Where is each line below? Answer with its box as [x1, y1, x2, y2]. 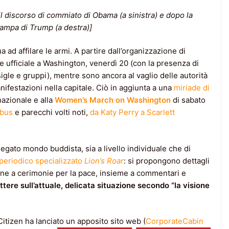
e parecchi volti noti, [13, 107, 90, 118]
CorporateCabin [146, 216, 203, 226]
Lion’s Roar [84, 155, 124, 166]
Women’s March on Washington [55, 95, 171, 105]
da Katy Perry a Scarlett [90, 107, 175, 118]
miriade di [174, 83, 210, 93]
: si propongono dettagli [124, 155, 210, 166]
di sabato [173, 95, 205, 105]
